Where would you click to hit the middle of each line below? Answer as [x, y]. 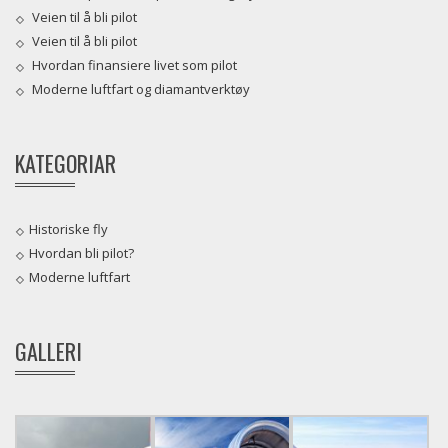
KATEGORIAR [65, 163]
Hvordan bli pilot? [81, 253]
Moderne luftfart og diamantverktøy [141, 89]
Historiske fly [68, 229]
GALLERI [48, 351]
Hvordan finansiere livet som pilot [134, 65]
